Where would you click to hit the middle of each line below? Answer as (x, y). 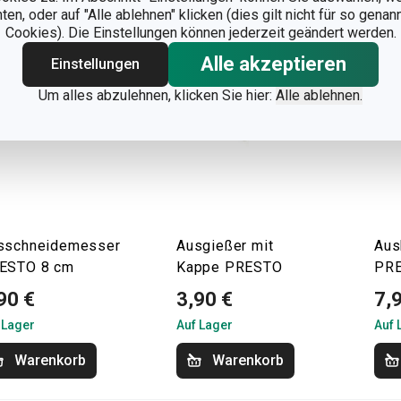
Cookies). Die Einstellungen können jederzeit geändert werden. (200, 33)
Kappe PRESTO (230, 267)
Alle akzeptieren (273, 64)
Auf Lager (205, 325)
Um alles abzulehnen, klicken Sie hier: (157, 95)
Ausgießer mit (225, 246)
